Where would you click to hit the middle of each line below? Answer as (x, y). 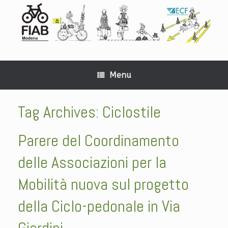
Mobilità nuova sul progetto (103, 184)
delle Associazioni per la (92, 162)
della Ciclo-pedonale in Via (99, 206)
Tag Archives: (60, 112)
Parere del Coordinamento (98, 140)
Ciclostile (132, 112)
